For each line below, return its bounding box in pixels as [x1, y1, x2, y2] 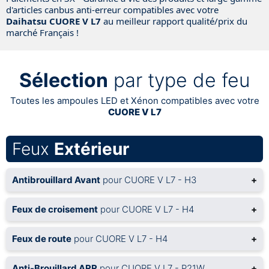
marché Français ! [6, 26, 79, 38]
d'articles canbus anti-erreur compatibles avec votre [6, 3, 219, 16]
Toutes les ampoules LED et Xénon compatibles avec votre [10, 94, 259, 106]
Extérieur [54, 138, 129, 159]
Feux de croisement [12, 203, 98, 215]
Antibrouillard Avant [12, 174, 100, 186]
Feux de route [12, 232, 71, 244]
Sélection [19, 68, 108, 92]
